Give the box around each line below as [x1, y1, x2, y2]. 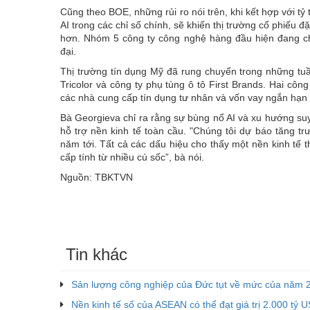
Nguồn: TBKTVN [60, 171, 133, 183]
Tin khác [66, 244, 127, 264]
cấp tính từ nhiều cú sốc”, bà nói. [60, 151, 204, 163]
